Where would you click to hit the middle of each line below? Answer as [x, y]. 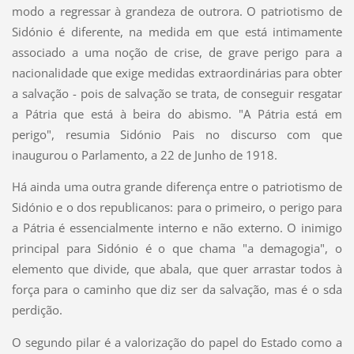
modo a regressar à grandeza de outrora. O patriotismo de [177, 11]
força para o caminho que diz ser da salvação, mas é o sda [177, 290]
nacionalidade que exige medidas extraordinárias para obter [177, 72]
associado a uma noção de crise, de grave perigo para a [177, 52]
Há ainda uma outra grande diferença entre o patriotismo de [177, 187]
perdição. [37, 310]
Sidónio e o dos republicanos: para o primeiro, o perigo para [177, 207]
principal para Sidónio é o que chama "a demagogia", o [177, 249]
